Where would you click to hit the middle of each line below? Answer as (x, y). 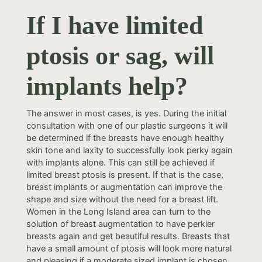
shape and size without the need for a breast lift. (122, 199)
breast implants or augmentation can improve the (124, 187)
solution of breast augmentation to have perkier (120, 224)
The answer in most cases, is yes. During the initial (126, 113)
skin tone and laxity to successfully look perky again (129, 150)
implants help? (107, 86)
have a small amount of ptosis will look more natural (129, 248)
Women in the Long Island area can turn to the (118, 211)
